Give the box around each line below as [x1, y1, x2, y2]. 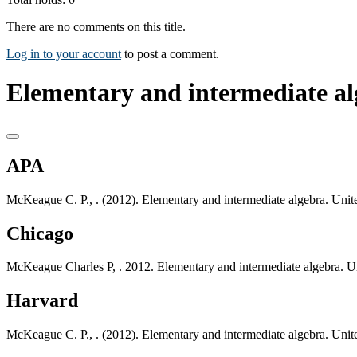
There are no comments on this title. [6, 19, 186, 33]
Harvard [6, 290, 78, 312]
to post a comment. [121, 46, 219, 61]
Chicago [6, 222, 73, 244]
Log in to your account [6, 46, 121, 61]
